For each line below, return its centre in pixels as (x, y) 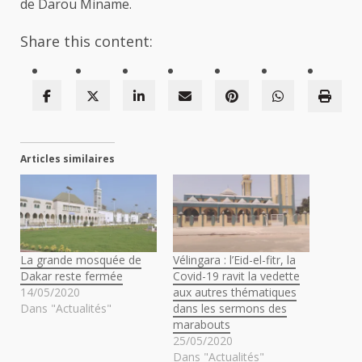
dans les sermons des (230, 309)
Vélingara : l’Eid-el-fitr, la (234, 260)
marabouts (202, 325)
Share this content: (86, 41)
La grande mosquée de (81, 260)
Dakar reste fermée (72, 276)
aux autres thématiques (235, 293)
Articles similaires (67, 158)
